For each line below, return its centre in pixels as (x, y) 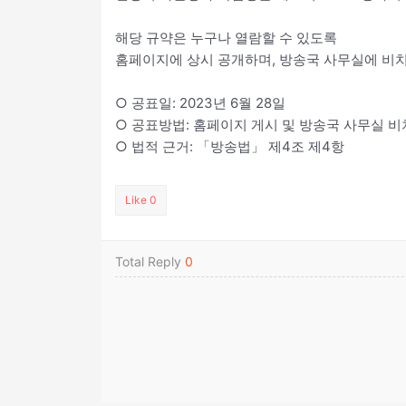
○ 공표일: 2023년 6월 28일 (200, 102)
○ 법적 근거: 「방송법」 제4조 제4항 (230, 146)
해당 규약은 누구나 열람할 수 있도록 (226, 37)
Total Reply (150, 261)
